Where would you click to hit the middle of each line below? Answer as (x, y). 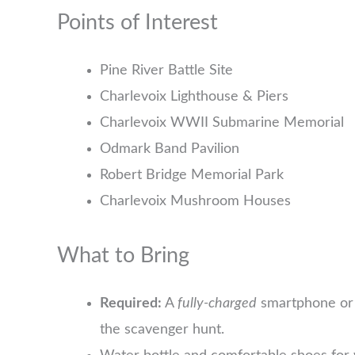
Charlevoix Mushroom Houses (195, 201)
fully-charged (217, 303)
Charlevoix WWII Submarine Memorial (222, 122)
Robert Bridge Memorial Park (192, 175)
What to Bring (123, 255)
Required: (131, 303)
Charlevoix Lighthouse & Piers (194, 96)
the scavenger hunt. (162, 329)
